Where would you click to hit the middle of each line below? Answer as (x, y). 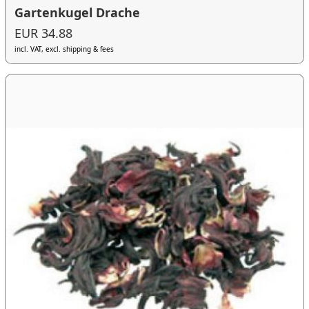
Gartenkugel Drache (78, 12)
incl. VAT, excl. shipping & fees (64, 49)
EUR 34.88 (44, 33)
